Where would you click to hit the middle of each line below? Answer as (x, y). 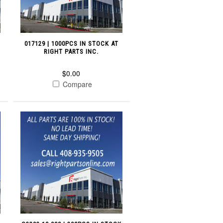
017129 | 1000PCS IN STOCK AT (71, 44)
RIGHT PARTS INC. (71, 52)
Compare (76, 84)
